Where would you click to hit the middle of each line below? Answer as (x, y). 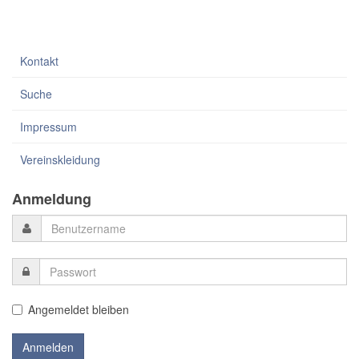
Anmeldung (52, 199)
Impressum (48, 127)
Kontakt (39, 61)
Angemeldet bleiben (79, 310)
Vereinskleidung (60, 160)
